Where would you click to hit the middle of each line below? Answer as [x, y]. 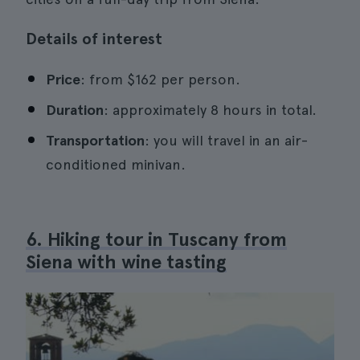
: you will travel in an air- [226, 140]
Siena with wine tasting [126, 262]
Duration [75, 110]
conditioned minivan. [116, 164]
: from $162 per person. [160, 79]
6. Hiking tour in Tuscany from [156, 239]
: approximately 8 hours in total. [210, 110]
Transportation [95, 140]
